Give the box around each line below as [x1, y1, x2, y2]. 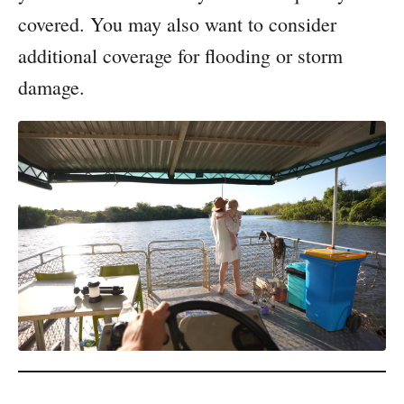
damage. [18, 74, 85, 100]
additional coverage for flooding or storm [18, 42, 343, 69]
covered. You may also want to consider [18, 11, 336, 37]
